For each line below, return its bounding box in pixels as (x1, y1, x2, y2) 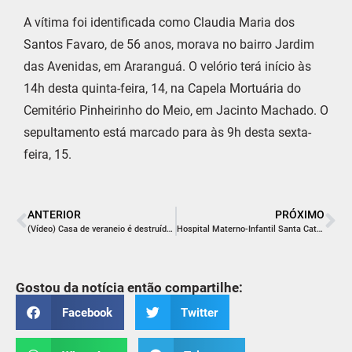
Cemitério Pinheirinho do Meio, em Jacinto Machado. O (24, 102, 328, 118)
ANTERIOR (27, 208, 81, 222)
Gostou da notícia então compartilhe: (16, 280, 243, 296)
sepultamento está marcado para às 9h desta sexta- (24, 124, 311, 140)
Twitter (181, 305, 218, 320)
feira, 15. (24, 146, 71, 162)
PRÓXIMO (275, 208, 324, 222)
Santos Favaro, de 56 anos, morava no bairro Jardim (24, 36, 314, 52)
